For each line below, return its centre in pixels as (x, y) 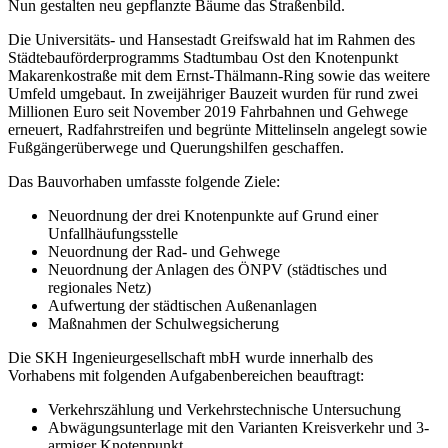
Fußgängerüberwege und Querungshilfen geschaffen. (176, 147)
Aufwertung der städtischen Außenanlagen (182, 305)
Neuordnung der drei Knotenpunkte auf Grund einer (213, 215)
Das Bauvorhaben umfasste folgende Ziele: (144, 181)
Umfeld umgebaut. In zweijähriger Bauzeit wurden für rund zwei (213, 93)
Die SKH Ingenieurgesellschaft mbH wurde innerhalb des (190, 357)
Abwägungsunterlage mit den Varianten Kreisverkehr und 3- (238, 427)
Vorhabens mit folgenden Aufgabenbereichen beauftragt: (186, 375)
